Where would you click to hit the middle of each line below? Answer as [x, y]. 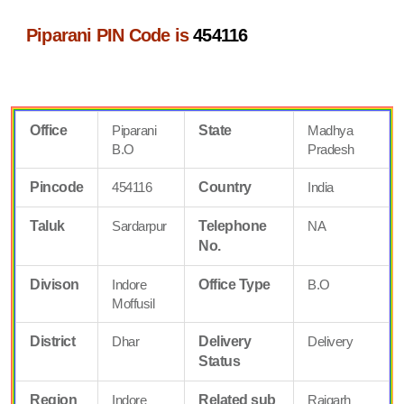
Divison [55, 284]
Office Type [234, 284]
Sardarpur [139, 225]
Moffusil [133, 303]
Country [225, 187]
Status [220, 361]
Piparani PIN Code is [110, 35]
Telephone [233, 225]
